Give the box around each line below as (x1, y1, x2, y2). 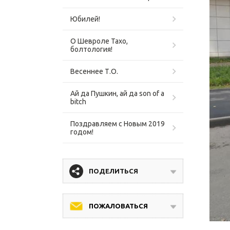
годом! (70, 128, 93, 136)
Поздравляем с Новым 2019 (70, 120, 165, 128)
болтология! (70, 45, 112, 53)
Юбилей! (70, 15, 100, 23)
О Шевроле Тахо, (70, 37, 128, 45)
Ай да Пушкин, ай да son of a (70, 89, 164, 98)
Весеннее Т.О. (70, 67, 118, 75)
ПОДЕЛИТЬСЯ (89, 167, 138, 175)
